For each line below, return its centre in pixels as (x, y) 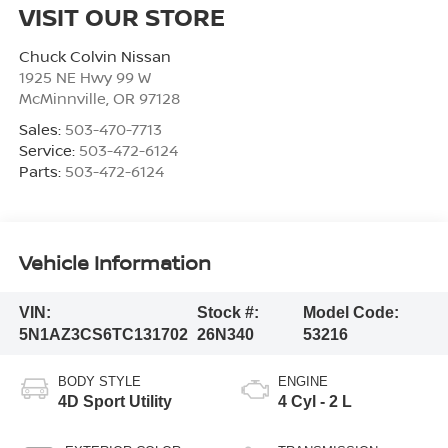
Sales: (41, 129)
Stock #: (227, 312)
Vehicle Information (114, 262)
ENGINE (303, 382)
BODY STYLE (99, 382)
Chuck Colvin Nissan (94, 56)
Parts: (41, 171)
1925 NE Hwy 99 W (84, 77)
